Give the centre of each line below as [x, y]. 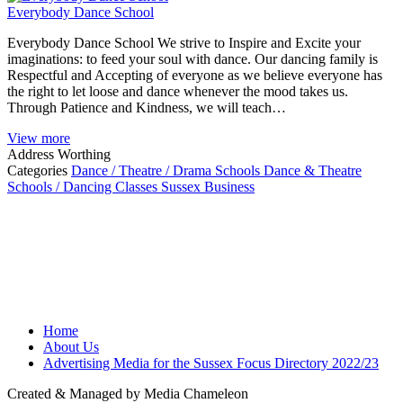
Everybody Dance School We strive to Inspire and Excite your [184, 42]
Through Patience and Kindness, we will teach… [147, 107]
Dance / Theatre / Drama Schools [167, 170]
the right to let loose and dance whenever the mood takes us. [178, 91]
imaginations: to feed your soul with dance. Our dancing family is [193, 58]
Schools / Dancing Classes [84, 186]
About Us [71, 346]
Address [31, 154]
